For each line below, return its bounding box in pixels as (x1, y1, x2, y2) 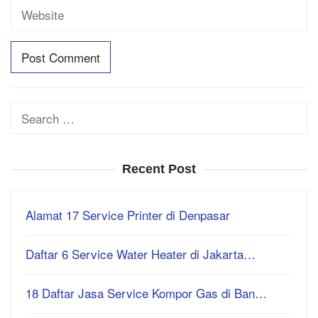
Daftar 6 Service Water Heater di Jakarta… (26, 244, 256, 263)
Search (11, 102, 48, 121)
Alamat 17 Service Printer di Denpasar (26, 205, 230, 224)
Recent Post (122, 161, 196, 176)
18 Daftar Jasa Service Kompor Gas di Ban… (26, 283, 267, 302)
